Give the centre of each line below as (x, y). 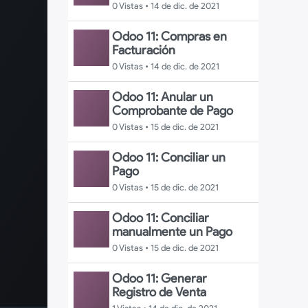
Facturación (143, 50)
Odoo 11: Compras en (169, 36)
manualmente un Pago (172, 232)
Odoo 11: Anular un (162, 97)
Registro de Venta (159, 292)
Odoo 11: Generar (159, 278)
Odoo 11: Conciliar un (168, 157)
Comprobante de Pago (172, 111)
